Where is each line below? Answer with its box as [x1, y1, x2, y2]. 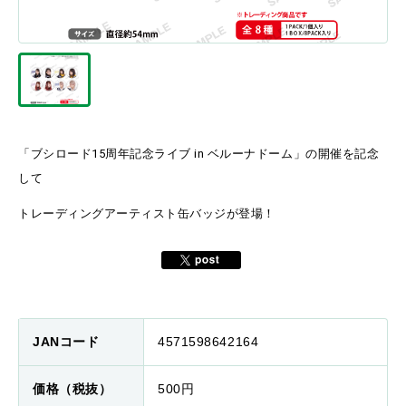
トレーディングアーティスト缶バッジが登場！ [18, 207, 275, 220]
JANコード [33, 334, 100, 349]
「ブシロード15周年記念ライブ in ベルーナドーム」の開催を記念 [18, 147, 380, 160]
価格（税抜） [33, 382, 112, 396]
